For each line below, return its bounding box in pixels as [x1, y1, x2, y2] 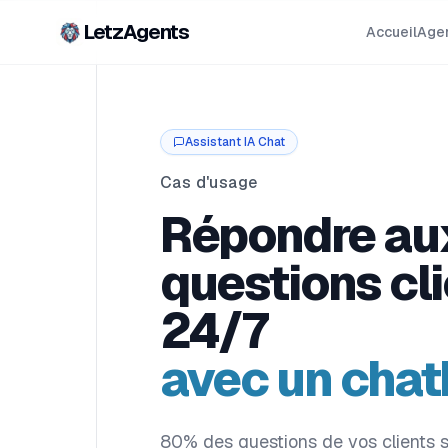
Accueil [365, 23, 417, 41]
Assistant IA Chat [185, 134, 285, 150]
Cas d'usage [160, 172, 258, 193]
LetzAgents [84, 19, 189, 45]
